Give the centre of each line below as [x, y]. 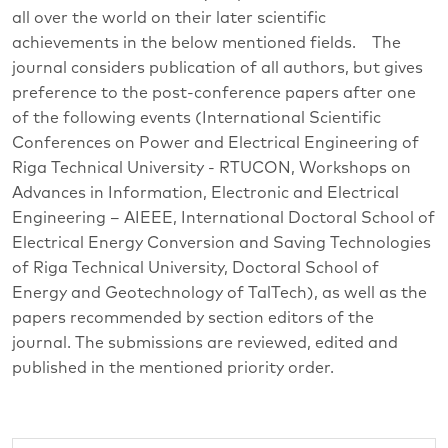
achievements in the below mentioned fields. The [206, 43]
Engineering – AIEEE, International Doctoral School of [223, 218]
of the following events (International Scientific [196, 118]
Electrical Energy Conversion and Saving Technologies [221, 243]
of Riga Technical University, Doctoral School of [195, 268]
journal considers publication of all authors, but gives [217, 68]
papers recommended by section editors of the [193, 318]
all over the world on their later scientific [169, 18]
